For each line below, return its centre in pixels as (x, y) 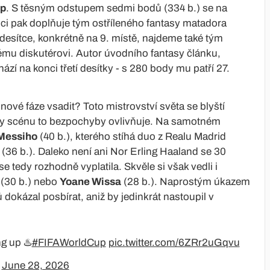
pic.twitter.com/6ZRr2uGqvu (174, 242)
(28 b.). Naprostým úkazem (186, 181)
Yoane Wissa (90, 181)
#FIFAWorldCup (69, 242)
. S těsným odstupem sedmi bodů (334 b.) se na (117, 8)
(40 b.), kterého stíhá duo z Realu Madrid (132, 136)
